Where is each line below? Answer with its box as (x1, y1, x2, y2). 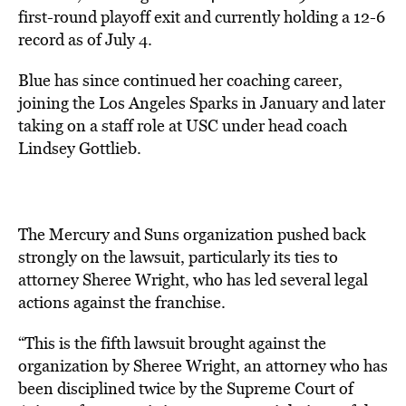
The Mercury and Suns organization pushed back (18, 223, 366, 246)
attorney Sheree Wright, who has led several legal (18, 268, 368, 291)
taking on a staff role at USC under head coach (18, 114, 347, 137)
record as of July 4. (18, 28, 152, 51)
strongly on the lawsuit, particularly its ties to (18, 246, 338, 268)
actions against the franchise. (18, 291, 226, 314)
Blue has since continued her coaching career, (18, 69, 343, 92)
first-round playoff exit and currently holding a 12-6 (18, 5, 385, 28)
